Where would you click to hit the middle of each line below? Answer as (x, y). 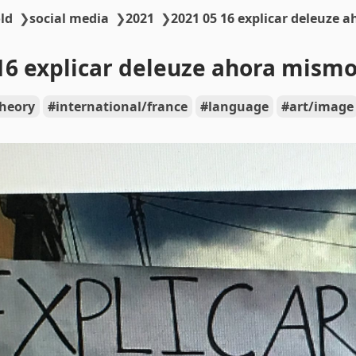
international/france (121, 106)
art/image (321, 106)
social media (69, 18)
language (238, 106)
